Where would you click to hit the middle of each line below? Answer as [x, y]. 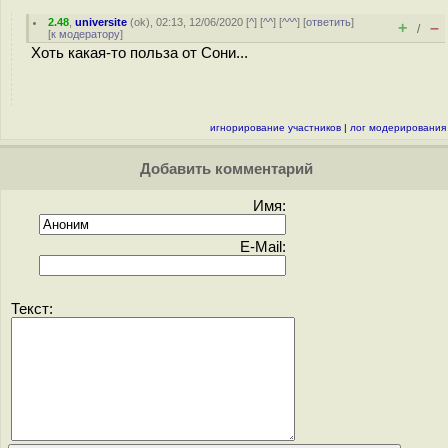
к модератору [85, 34]
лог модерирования [398, 127]
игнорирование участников [275, 127]
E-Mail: [263, 247]
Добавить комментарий [224, 169]
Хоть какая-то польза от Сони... [139, 53]
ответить [329, 22]
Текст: [32, 309]
